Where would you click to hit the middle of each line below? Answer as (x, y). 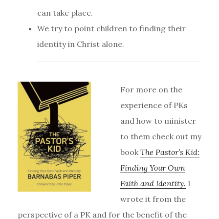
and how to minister (158, 120)
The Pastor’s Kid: (170, 152)
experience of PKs (154, 105)
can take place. (65, 12)
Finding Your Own (153, 167)
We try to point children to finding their (111, 28)
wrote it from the (153, 199)
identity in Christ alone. (80, 44)
